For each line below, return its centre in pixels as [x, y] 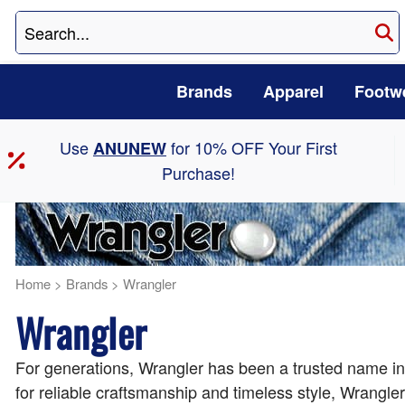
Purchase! [198, 173]
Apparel [293, 92]
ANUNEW [129, 149]
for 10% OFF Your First [251, 148]
